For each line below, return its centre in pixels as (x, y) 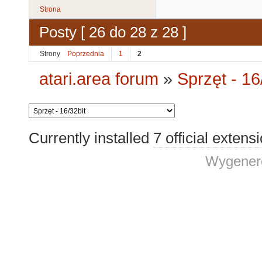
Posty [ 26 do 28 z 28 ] (113, 32)
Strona (50, 10)
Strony (50, 54)
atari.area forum (99, 79)
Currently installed (91, 138)
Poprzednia (86, 54)
